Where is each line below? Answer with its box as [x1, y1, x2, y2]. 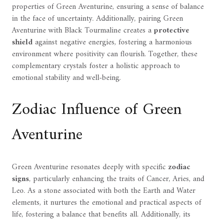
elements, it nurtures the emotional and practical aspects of [12, 196, 201, 210]
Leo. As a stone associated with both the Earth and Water [12, 184, 195, 198]
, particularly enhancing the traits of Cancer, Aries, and [29, 172, 204, 186]
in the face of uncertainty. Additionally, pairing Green [12, 12, 183, 26]
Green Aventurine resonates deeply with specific [12, 160, 168, 175]
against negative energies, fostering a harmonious [33, 36, 192, 50]
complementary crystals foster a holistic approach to [12, 59, 180, 74]
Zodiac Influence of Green [12, 95, 182, 124]
